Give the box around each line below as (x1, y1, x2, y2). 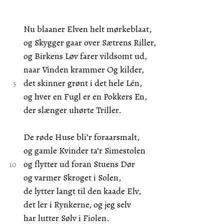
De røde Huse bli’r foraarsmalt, (23, 131, 139, 143)
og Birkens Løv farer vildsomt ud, (23, 50, 147, 62)
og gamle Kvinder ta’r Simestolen (23, 144, 145, 156)
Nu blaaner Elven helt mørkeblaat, (23, 23, 151, 35)
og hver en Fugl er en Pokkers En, (23, 90, 147, 102)
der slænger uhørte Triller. (23, 104, 121, 116)
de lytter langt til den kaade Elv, (23, 185, 141, 197)
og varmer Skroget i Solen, (23, 171, 121, 183)
